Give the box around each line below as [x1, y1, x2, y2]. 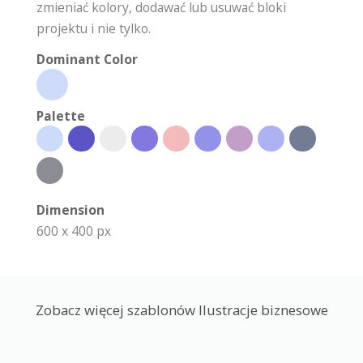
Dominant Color [36, 49, 138, 68]
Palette [36, 106, 85, 125]
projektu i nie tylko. [36, 19, 151, 37]
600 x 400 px [36, 221, 111, 240]
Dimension [36, 200, 105, 219]
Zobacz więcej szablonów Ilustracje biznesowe [35, 300, 328, 319]
